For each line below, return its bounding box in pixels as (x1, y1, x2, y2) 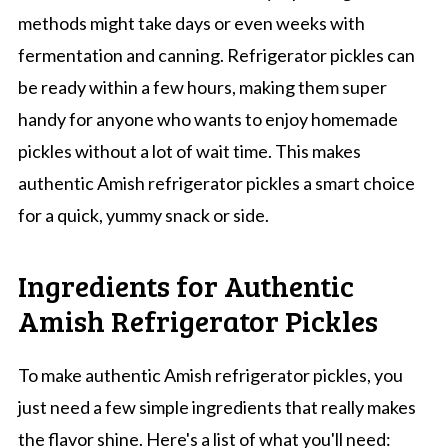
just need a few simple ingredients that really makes (17, 395, 416, 418)
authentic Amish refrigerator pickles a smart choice (17, 171, 415, 194)
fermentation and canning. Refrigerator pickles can (17, 43, 415, 66)
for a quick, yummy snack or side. (17, 203, 269, 226)
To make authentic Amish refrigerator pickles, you (17, 363, 403, 386)
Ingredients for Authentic (17, 264, 354, 305)
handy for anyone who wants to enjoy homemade (17, 107, 398, 130)
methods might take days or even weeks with (17, 11, 365, 34)
